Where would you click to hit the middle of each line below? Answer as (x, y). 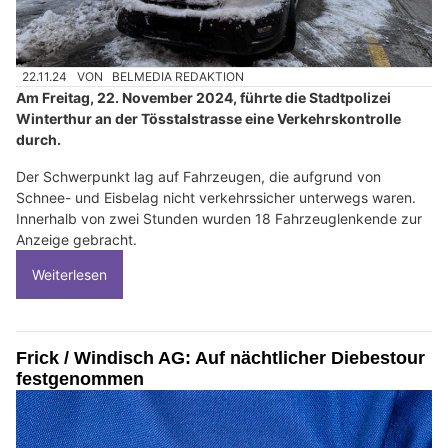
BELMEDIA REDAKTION (178, 77)
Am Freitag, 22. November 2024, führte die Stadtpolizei (203, 98)
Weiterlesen (69, 275)
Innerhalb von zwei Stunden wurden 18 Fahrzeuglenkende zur (219, 219)
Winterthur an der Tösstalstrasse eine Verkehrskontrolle (208, 119)
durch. (38, 140)
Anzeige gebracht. (76, 240)
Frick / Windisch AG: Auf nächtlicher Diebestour (220, 358)
